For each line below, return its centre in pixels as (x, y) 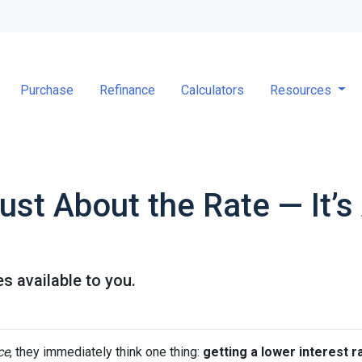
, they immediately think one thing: (106, 352)
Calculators (213, 90)
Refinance (128, 90)
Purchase (47, 90)
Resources (303, 90)
